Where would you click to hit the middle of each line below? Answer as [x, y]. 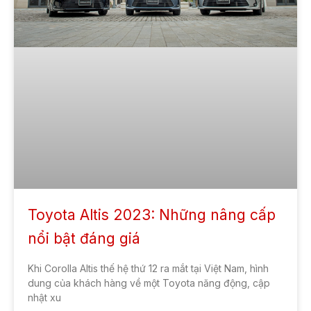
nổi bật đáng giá [84, 239]
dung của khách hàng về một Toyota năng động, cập [149, 283]
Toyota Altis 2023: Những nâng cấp [152, 215]
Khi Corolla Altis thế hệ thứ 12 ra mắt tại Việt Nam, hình [148, 269]
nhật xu [44, 298]
